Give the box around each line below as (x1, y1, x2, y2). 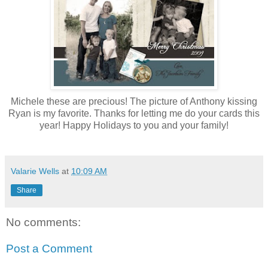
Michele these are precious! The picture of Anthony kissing (11, 96, 257, 107)
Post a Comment (6, 242, 92, 255)
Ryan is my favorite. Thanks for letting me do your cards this (8, 108, 260, 119)
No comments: (6, 216, 81, 229)
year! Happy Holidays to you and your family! (39, 120, 229, 131)
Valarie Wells (11, 166, 59, 176)
